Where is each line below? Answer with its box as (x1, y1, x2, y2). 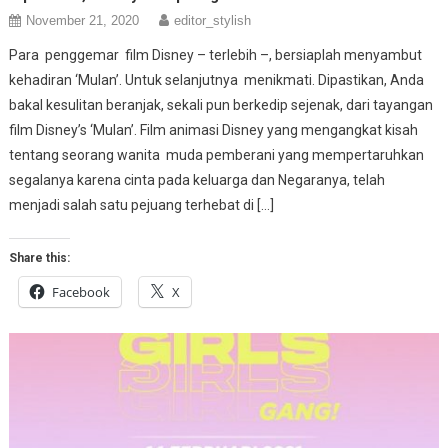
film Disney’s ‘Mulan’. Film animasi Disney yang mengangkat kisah (9, 121, 419, 138)
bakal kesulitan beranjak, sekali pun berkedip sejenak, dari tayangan (9, 96, 434, 113)
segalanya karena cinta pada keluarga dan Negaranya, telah (9, 171, 386, 188)
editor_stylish (174, 12, 252, 28)
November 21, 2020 (26, 12, 140, 28)
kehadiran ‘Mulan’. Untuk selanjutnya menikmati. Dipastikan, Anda (9, 71, 425, 88)
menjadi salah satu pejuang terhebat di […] (9, 196, 275, 213)
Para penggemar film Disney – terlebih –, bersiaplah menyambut (9, 46, 423, 63)
